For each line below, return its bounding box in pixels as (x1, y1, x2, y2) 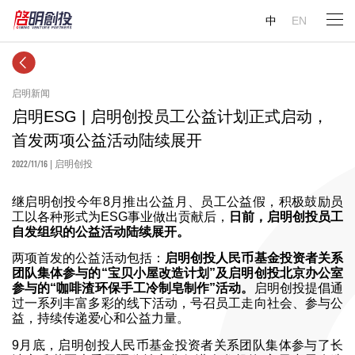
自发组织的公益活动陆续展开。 (12, 225, 189, 239)
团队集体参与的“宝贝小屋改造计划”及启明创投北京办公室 (12, 266, 343, 281)
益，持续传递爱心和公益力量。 (12, 311, 189, 326)
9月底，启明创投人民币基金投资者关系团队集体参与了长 (12, 338, 343, 352)
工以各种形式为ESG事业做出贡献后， (12, 210, 229, 223)
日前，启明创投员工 (229, 210, 343, 223)
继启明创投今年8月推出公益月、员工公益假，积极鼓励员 (12, 195, 343, 208)
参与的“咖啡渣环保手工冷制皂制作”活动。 (12, 281, 254, 296)
